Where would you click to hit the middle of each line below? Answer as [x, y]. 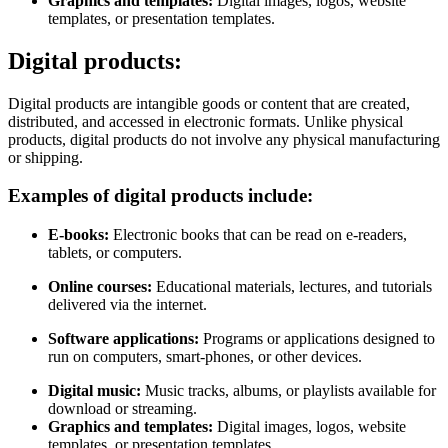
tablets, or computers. [115, 253]
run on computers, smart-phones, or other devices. [205, 357]
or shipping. [47, 157]
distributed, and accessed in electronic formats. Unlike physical [205, 121]
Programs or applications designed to [317, 339]
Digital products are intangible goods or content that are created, [209, 103]
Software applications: [123, 339]
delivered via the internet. [127, 305]
